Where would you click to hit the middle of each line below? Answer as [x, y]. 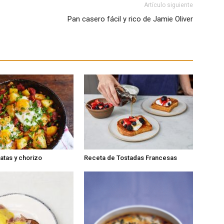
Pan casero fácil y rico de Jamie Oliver [130, 19]
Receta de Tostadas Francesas [130, 158]
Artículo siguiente [168, 5]
